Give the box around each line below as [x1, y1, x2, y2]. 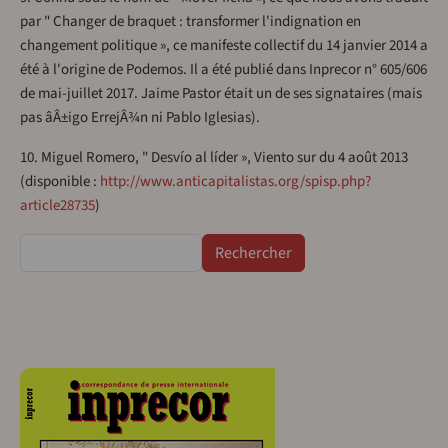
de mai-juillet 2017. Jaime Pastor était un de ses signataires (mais [20, 83, 422, 105]
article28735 [20, 195, 95, 217]
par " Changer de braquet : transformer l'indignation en [20, 11, 361, 33]
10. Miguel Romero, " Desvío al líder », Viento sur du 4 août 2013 [20, 147, 408, 169]
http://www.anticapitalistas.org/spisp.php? [100, 171, 371, 193]
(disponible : [20, 171, 100, 193]
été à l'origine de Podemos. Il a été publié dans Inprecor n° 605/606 [20, 59, 427, 81]
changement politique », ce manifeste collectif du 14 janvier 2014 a [20, 35, 428, 57]
